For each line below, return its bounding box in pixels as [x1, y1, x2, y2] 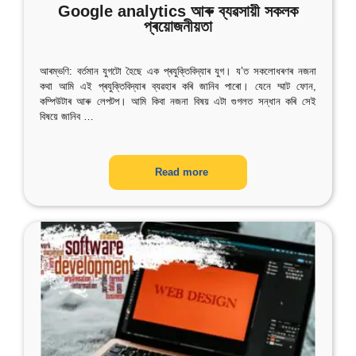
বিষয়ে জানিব [40, 110, 80, 122]
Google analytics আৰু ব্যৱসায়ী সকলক [57, 2, 298, 20]
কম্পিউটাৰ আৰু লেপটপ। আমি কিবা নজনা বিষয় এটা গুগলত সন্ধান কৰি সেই [40, 95, 316, 107]
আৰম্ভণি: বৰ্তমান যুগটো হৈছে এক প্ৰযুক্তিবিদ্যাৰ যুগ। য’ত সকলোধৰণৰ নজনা [40, 65, 316, 77]
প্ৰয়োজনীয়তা [143, 17, 212, 35]
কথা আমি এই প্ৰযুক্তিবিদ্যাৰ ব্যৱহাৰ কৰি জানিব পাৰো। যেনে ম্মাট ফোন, [40, 80, 316, 92]
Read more [155, 166, 209, 178]
